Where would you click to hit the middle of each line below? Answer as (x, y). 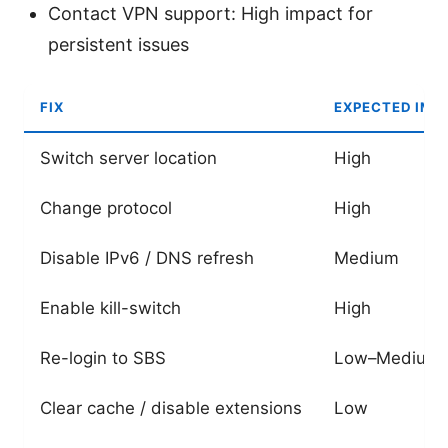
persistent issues (118, 44)
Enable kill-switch (110, 307)
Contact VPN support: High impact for (210, 13)
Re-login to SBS (103, 357)
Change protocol (106, 207)
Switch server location (128, 157)
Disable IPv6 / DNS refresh (147, 257)
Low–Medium (387, 357)
